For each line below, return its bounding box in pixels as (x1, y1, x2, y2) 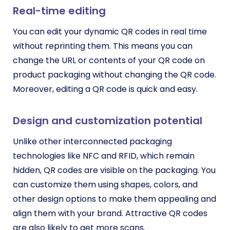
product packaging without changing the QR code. (13, 69, 216, 81)
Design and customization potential (13, 113, 202, 128)
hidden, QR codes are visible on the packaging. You (13, 164, 216, 176)
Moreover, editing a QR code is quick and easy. (13, 83, 200, 95)
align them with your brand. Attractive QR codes (13, 207, 207, 219)
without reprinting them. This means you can (13, 40, 193, 52)
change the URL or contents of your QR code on (13, 54, 205, 66)
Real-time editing (13, 4, 106, 18)
